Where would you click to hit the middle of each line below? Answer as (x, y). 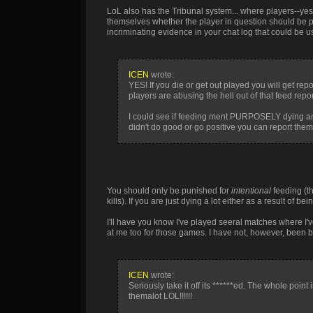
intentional (251, 191)
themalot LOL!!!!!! (160, 296)
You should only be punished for (169, 191)
